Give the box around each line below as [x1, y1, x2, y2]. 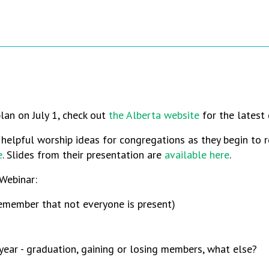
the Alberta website [109, 108, 199, 122]
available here [162, 148, 229, 162]
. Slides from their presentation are [2, 148, 162, 162]
